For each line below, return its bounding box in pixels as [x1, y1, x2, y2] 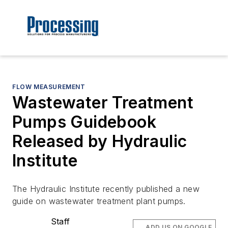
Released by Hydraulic [12, 131, 187, 152]
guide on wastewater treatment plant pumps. [12, 196, 186, 207]
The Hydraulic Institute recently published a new [12, 184, 200, 194]
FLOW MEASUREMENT [12, 83, 85, 91]
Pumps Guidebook [12, 112, 156, 132]
